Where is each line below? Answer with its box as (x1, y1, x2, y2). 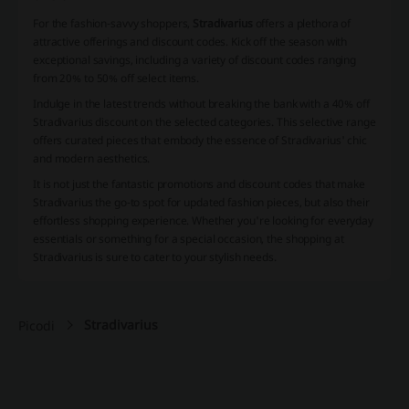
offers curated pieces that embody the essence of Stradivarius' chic (33, 132, 367, 149)
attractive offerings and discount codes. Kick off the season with (33, 34, 348, 50)
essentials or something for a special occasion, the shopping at (33, 231, 344, 247)
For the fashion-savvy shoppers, (33, 16, 194, 32)
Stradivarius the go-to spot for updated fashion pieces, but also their (33, 194, 370, 211)
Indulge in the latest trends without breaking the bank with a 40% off (33, 96, 370, 112)
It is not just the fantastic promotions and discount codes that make (33, 176, 365, 193)
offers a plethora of (252, 16, 351, 32)
